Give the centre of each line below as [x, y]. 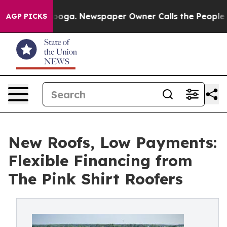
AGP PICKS [27, 16]
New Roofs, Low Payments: [112, 142]
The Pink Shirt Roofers [96, 179]
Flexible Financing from [100, 161]
